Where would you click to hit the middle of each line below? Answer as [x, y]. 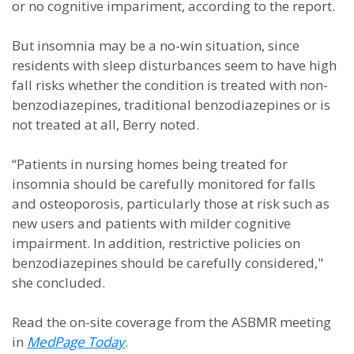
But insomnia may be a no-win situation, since [156, 45]
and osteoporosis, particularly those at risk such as [171, 203]
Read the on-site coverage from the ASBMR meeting [171, 322]
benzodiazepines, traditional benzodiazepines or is [171, 105]
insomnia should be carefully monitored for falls [164, 184]
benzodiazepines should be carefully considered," [168, 263]
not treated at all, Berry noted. [105, 124]
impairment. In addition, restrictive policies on [156, 243]
